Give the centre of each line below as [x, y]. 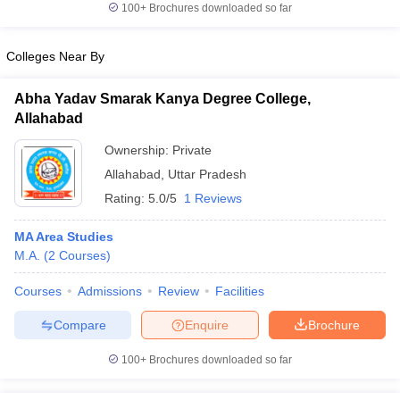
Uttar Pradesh [207, 174]
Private [192, 150]
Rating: [126, 198]
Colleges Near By [55, 56]
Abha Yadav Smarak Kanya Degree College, [162, 99]
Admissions [110, 291]
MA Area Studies [64, 237]
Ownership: [138, 150]
